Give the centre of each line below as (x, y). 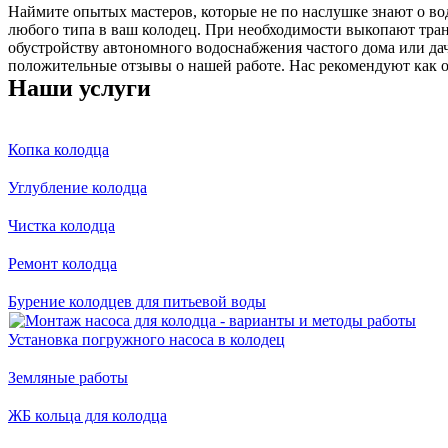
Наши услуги (79, 87)
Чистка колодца (61, 226)
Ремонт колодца (62, 264)
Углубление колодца (77, 188)
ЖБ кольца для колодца (87, 416)
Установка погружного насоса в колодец (146, 340)
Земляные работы (68, 378)
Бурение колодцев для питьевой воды (137, 302)
